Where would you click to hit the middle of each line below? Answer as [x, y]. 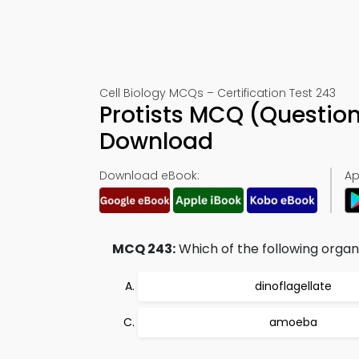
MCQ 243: [144, 249]
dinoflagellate [293, 286]
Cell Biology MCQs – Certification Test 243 [218, 93]
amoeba [293, 322]
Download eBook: [149, 175]
